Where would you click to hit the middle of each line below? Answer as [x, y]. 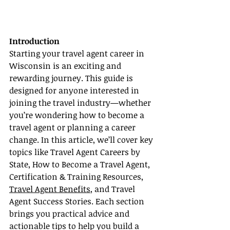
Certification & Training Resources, [77, 177]
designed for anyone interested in [75, 91]
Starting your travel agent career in [78, 54]
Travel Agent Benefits [50, 189]
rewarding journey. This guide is [72, 78]
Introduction [34, 41]
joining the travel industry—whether [81, 103]
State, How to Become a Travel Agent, [81, 165]
